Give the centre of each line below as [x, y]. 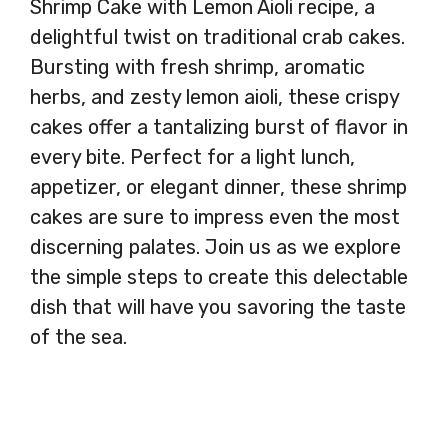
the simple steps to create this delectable [219, 276]
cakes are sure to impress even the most [215, 216]
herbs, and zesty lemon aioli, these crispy [214, 96]
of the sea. [78, 336]
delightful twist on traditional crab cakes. [217, 36]
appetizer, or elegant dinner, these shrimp [218, 186]
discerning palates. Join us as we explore [215, 246]
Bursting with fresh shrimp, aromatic [197, 66]
